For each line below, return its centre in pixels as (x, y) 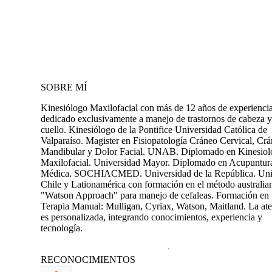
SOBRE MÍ (64, 87)
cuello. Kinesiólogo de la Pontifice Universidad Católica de (154, 129)
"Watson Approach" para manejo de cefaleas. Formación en (155, 195)
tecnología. (62, 228)
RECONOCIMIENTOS (88, 259)
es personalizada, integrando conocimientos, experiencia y (151, 217)
